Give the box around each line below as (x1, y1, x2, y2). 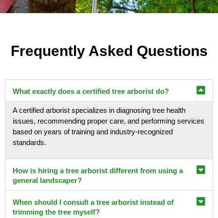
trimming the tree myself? (13, 207, 100, 216)
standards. (13, 138, 46, 147)
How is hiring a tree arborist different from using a (13, 166, 183, 175)
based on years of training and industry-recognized (13, 127, 173, 136)
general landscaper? (13, 176, 82, 184)
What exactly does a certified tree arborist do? (13, 87, 169, 96)
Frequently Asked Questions (10, 43, 208, 59)
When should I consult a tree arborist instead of (13, 198, 174, 206)
